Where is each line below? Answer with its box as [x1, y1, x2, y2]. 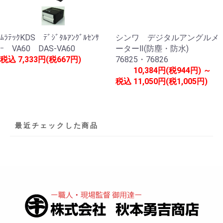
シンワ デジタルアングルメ [115, 33, 219, 43]
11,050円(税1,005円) [133, 77, 208, 87]
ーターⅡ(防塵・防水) [115, 44, 197, 54]
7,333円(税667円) [18, 55, 81, 65]
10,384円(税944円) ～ [133, 66, 211, 76]
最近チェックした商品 [15, 121, 99, 130]
